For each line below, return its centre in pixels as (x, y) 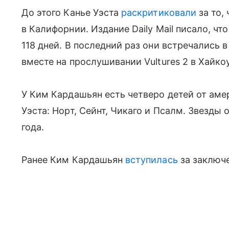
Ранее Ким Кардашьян (74, 159)
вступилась (152, 159)
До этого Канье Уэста (72, 12)
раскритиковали (159, 12)
